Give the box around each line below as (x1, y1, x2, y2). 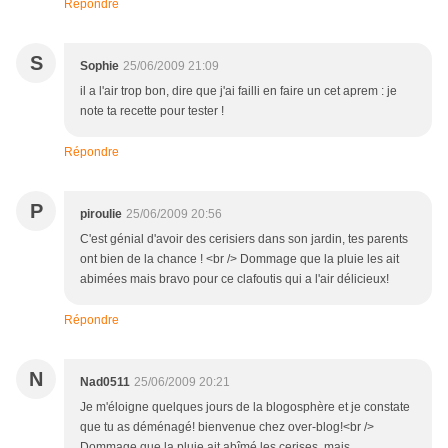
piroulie (80, 207, 122, 222)
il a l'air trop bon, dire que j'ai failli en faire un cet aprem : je (80, 84, 397, 99)
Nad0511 (80, 375, 130, 390)
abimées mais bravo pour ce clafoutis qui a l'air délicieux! (80, 272, 389, 287)
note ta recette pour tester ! (80, 104, 224, 119)
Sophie (80, 59, 119, 74)
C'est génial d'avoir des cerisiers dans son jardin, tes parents (80, 232, 408, 247)
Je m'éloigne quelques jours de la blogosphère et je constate (80, 400, 410, 415)
